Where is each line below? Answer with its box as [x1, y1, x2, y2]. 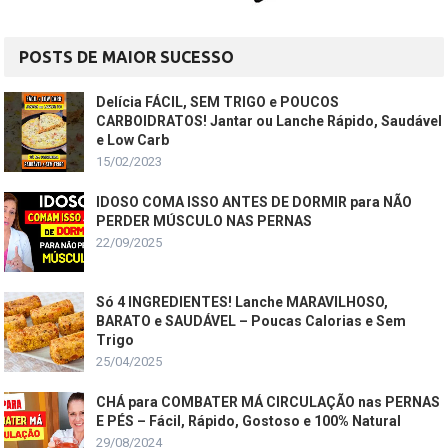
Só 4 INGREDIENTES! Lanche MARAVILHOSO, [96, 293, 389, 310]
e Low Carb [96, 131, 170, 148]
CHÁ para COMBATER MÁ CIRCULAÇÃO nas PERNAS [96, 393, 441, 410]
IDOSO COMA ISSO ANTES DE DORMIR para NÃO [96, 193, 413, 210]
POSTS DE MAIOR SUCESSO [19, 47, 235, 66]
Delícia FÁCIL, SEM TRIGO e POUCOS [96, 93, 340, 110]
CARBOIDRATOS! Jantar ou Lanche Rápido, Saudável [96, 112, 443, 129]
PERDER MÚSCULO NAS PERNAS [96, 212, 313, 229]
